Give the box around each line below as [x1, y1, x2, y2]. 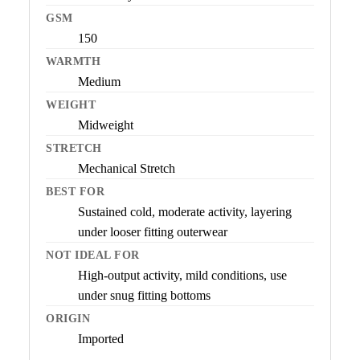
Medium [78, 75, 121, 89]
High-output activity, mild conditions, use [78, 268, 287, 283]
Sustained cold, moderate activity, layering [78, 205, 292, 219]
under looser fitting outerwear [78, 225, 227, 239]
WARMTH [46, 55, 100, 68]
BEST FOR [46, 186, 104, 198]
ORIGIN [46, 313, 90, 325]
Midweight [78, 118, 133, 133]
